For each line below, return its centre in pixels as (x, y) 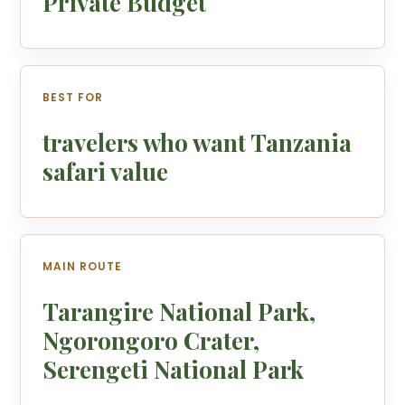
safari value (106, 171)
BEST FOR (73, 97)
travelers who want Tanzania (198, 142)
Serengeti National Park (174, 369)
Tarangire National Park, (179, 311)
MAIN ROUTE (83, 266)
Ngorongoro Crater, (151, 340)
